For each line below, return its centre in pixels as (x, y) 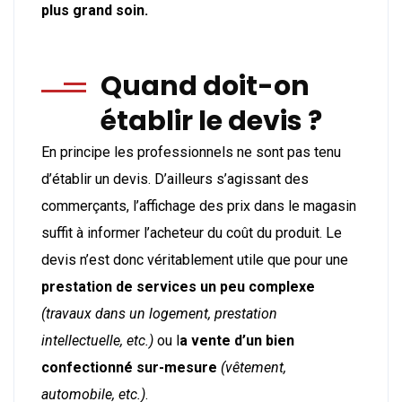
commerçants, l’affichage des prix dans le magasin (199, 205)
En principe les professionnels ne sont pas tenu (191, 152)
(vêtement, (253, 367)
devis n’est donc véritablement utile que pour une (195, 259)
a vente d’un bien (237, 340)
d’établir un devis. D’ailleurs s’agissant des (175, 179)
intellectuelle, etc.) (97, 340)
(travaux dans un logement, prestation (159, 313)
